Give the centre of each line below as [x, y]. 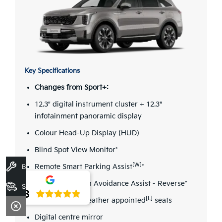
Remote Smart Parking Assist [83, 167]
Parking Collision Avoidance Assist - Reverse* [111, 184]
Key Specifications [52, 71]
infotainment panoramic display [88, 116]
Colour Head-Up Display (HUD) [87, 133]
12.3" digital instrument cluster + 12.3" [98, 105]
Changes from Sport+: [72, 88]
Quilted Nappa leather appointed [90, 201]
